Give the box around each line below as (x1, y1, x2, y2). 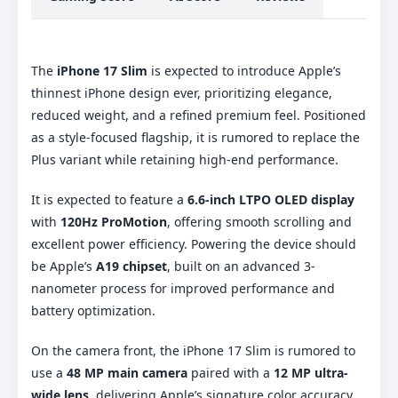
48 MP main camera (67, 363, 187, 381)
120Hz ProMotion (60, 212, 167, 230)
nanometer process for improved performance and (31, 279, 335, 297)
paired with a (187, 363, 274, 381)
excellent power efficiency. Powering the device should (31, 235, 356, 252)
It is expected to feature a (31, 190, 187, 208)
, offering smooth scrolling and (167, 212, 352, 230)
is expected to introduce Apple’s (147, 61, 341, 79)
